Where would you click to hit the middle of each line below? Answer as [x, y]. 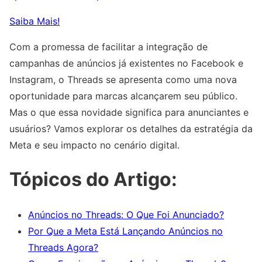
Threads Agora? [63, 247]
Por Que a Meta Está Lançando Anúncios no [125, 231]
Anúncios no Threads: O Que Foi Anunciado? [126, 214]
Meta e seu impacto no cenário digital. [94, 145]
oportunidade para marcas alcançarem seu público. [123, 96]
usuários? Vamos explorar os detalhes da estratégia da [131, 128]
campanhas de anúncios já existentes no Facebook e [126, 63]
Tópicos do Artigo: [93, 180]
